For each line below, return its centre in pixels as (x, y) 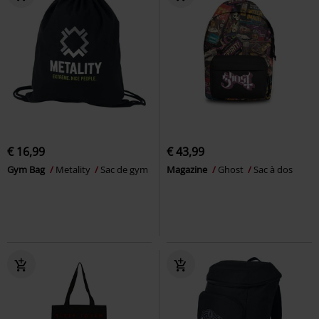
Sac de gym (124, 169)
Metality (74, 169)
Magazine (188, 169)
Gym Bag (27, 169)
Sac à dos (273, 169)
